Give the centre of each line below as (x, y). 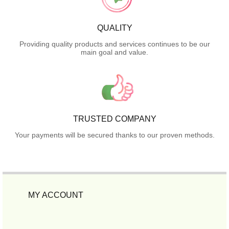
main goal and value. (114, 52)
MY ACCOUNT (56, 195)
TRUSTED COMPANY (114, 119)
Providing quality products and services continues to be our (114, 44)
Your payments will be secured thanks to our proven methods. (114, 135)
